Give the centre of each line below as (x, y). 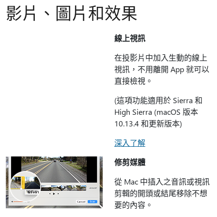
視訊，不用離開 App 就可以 (162, 69)
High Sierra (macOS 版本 (156, 112)
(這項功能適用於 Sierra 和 (158, 100)
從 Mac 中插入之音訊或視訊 (162, 181)
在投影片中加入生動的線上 (161, 57)
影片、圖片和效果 (72, 13)
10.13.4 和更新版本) (148, 123)
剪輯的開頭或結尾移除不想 (161, 193)
